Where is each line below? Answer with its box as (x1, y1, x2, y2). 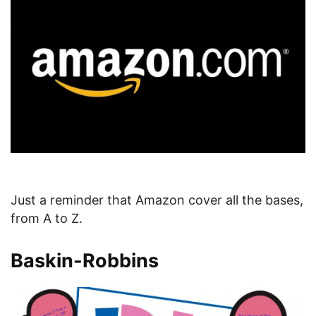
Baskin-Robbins (11, 248, 159, 272)
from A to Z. (11, 210, 83, 226)
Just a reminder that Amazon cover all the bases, (11, 192, 303, 207)
